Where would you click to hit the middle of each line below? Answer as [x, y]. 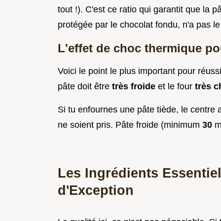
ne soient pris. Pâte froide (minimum [130, 125]
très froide [135, 87]
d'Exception [96, 190]
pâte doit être [85, 87]
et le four [176, 87]
